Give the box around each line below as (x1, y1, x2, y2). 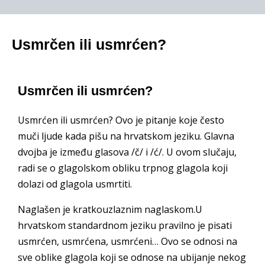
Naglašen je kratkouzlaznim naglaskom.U (18, 203, 202, 216)
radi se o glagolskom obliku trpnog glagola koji (18, 161, 228, 174)
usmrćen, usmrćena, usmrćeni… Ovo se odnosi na (18, 235, 237, 248)
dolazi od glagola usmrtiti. (18, 177, 132, 190)
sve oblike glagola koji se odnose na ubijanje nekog (18, 251, 246, 264)
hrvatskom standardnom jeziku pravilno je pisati (18, 219, 232, 232)
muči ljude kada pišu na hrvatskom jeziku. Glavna (18, 130, 234, 143)
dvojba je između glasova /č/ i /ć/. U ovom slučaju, (18, 146, 237, 159)
